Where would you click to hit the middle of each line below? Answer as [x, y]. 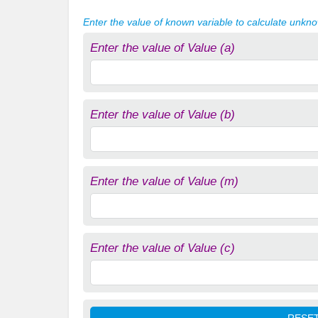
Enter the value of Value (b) [163, 115]
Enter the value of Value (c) [163, 248]
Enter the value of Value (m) [164, 182]
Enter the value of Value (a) [163, 48]
